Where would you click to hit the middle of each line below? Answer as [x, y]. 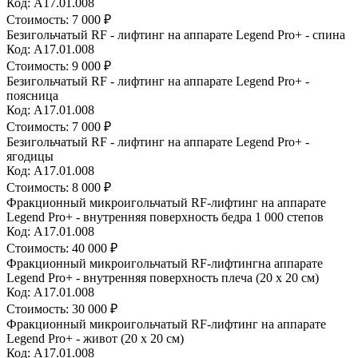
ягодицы [30, 156]
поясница [32, 95]
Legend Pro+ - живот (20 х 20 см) [95, 338]
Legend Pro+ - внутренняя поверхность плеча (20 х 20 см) [163, 277]
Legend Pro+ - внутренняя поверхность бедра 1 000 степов [165, 217]
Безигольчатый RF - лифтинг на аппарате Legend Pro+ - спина [176, 34]
